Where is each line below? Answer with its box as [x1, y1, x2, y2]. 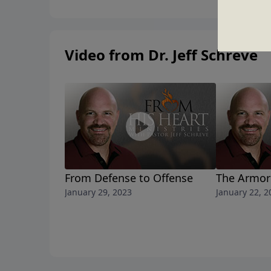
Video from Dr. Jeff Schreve [65, 45, 258, 65]
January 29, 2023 [65, 186, 132, 198]
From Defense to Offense [65, 171, 193, 186]
